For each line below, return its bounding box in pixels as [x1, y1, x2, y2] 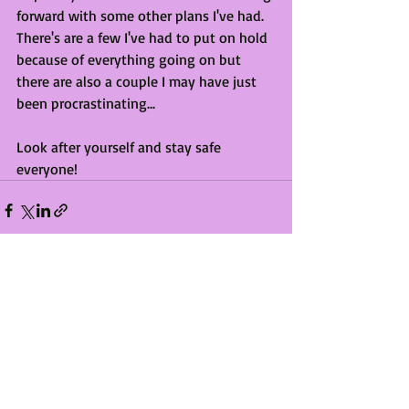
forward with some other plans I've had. [16, 5, 267, 25]
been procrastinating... [16, 93, 155, 112]
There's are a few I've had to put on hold [16, 27, 271, 47]
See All [257, 306, 292, 322]
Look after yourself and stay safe [16, 137, 225, 156]
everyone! [16, 159, 78, 178]
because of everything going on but [16, 49, 245, 68]
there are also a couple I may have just [16, 71, 260, 90]
